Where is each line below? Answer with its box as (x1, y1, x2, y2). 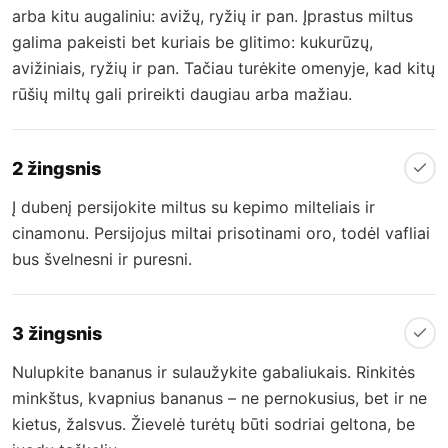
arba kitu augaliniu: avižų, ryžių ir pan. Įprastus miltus (12, 6, 413, 27)
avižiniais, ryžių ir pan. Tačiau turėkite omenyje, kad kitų (12, 58, 435, 79)
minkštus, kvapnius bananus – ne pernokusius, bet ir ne (12, 388, 427, 409)
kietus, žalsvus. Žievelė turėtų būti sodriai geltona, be (12, 414, 415, 435)
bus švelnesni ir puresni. (12, 249, 192, 270)
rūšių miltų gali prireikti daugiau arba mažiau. (12, 84, 352, 105)
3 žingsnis (12, 322, 102, 344)
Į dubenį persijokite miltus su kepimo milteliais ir (12, 197, 375, 218)
